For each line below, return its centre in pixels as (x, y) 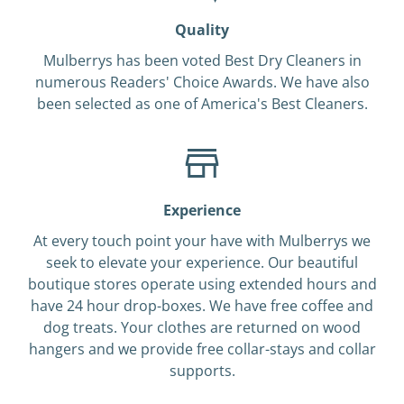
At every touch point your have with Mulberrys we (202, 241)
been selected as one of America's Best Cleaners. (202, 104)
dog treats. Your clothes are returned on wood (202, 327)
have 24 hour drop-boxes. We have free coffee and (202, 306)
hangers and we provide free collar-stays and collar (202, 349)
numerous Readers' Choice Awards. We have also (202, 82)
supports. (202, 371)
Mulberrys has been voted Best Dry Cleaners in (202, 60)
